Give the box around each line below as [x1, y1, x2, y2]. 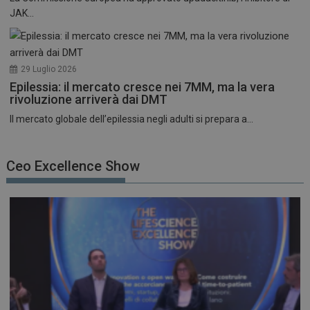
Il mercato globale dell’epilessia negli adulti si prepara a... [10, 113, 254, 125]
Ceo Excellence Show [6, 157, 140, 174]
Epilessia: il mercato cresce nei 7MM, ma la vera [10, 80, 275, 95]
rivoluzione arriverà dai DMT [10, 92, 168, 107]
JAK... [10, 8, 35, 19]
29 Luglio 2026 [21, 64, 77, 75]
